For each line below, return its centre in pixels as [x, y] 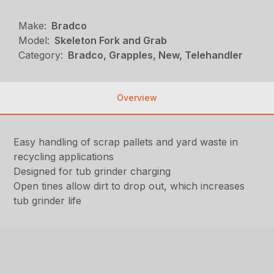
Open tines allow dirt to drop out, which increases [129, 186]
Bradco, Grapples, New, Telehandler [156, 55]
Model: [34, 41]
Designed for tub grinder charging [92, 172]
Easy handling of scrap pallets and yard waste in [126, 142]
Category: [41, 55]
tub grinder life [48, 201]
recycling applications [64, 157]
